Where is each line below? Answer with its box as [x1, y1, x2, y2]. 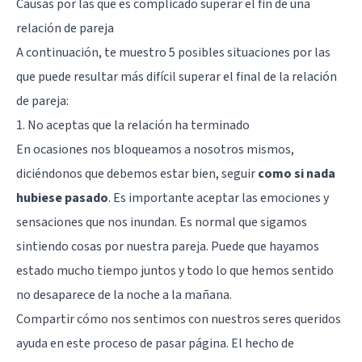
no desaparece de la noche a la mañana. [16, 285, 232, 304]
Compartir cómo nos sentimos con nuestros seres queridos [16, 309, 341, 328]
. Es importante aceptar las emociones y [108, 188, 329, 207]
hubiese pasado [16, 188, 108, 207]
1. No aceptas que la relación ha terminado [16, 116, 250, 134]
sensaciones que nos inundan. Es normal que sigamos [16, 213, 307, 231]
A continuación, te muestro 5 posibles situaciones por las [16, 43, 330, 61]
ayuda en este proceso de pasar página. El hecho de [16, 334, 294, 352]
